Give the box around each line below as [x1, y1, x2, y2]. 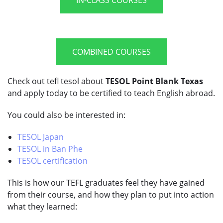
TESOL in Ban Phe [17, 143, 83, 154]
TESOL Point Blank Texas [106, 75, 203, 87]
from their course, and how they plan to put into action [7, 189, 214, 200]
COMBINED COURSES [72, 46, 151, 57]
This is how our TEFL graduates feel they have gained [7, 177, 205, 188]
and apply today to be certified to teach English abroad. [7, 87, 215, 99]
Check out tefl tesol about [7, 75, 106, 87]
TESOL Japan [17, 131, 64, 142]
